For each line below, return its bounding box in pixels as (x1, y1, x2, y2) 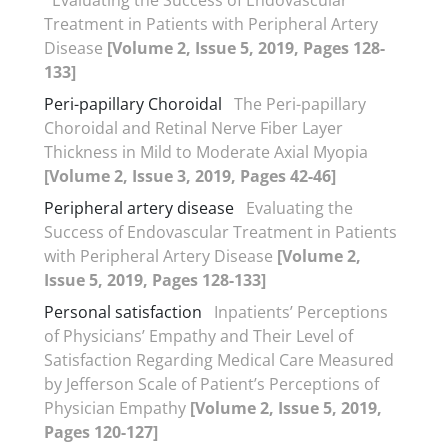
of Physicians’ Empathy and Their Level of (44, 324, 353, 347)
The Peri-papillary (234, 92, 366, 115)
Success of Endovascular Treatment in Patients (44, 220, 397, 243)
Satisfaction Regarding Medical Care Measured (44, 348, 394, 371)
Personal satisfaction (44, 300, 202, 323)
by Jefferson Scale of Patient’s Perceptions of (44, 372, 379, 395)
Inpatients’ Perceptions (214, 300, 388, 323)
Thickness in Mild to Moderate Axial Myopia (44, 140, 368, 163)
